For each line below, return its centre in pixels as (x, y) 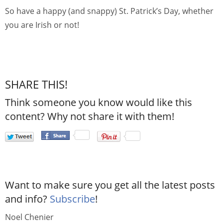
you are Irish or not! (42, 25)
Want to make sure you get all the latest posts (110, 185)
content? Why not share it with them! (90, 116)
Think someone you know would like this (99, 102)
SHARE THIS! (36, 84)
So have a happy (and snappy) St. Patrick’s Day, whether (109, 11)
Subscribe (72, 199)
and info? (27, 199)
